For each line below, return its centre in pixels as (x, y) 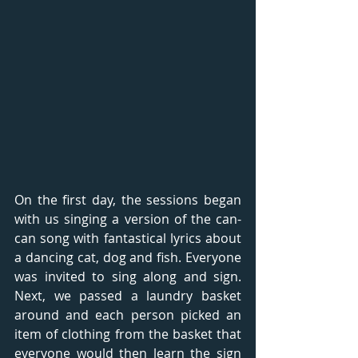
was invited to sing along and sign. (128, 276)
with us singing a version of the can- (128, 219)
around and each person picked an (128, 314)
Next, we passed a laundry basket (128, 295)
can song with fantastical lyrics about (128, 238)
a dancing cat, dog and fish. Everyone (128, 257)
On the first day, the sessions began (128, 199)
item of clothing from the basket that (128, 334)
